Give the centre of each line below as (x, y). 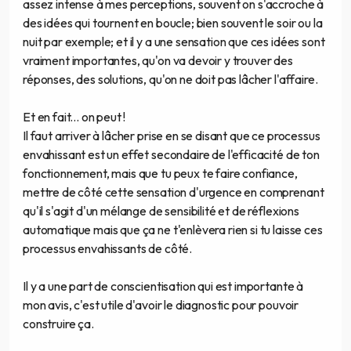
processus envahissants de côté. (108, 249)
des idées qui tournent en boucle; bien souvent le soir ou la (173, 23)
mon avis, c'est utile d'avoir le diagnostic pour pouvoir (161, 305)
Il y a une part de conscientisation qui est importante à (163, 286)
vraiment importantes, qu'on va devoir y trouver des (158, 61)
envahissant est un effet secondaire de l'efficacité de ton (171, 155)
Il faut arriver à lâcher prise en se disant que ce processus (172, 136)
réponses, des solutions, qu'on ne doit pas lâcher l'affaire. (170, 80)
